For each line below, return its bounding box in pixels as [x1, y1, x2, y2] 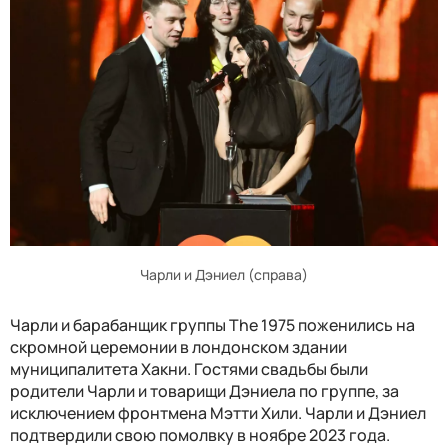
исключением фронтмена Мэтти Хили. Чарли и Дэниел [10, 402, 426, 425]
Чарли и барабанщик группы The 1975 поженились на [10, 314, 415, 337]
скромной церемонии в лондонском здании [10, 336, 347, 359]
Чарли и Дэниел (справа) [140, 265, 308, 285]
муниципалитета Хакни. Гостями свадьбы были [10, 358, 368, 381]
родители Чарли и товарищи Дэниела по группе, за [10, 380, 399, 403]
